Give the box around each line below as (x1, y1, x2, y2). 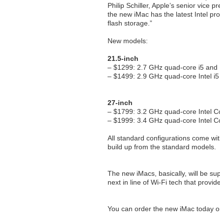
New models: (108, 37, 148, 45)
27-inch (108, 99, 133, 107)
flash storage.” (108, 19, 152, 27)
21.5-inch (108, 55, 138, 62)
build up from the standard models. (108, 143, 216, 151)
